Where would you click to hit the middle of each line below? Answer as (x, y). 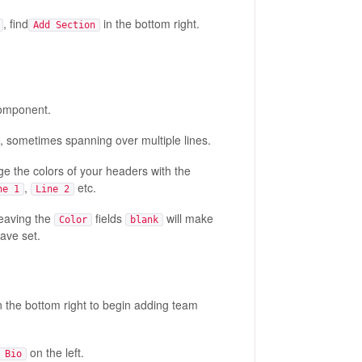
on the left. (55, 352)
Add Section (64, 25)
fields (108, 219)
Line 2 (52, 189)
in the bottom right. (149, 23)
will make (188, 219)
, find (15, 23)
